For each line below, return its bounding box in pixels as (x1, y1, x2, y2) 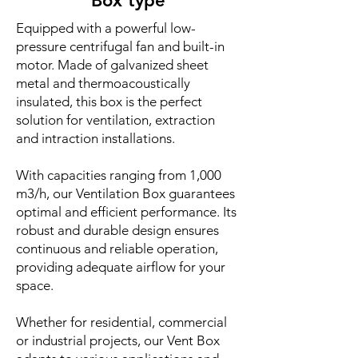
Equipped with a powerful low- (16, 19, 196, 36)
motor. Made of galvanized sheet (16, 56, 209, 73)
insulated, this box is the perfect (16, 93, 202, 109)
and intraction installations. (16, 129, 175, 146)
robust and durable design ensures (16, 221, 219, 238)
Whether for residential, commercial (16, 313, 227, 330)
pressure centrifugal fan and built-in (16, 38, 225, 54)
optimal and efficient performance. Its (16, 203, 237, 220)
